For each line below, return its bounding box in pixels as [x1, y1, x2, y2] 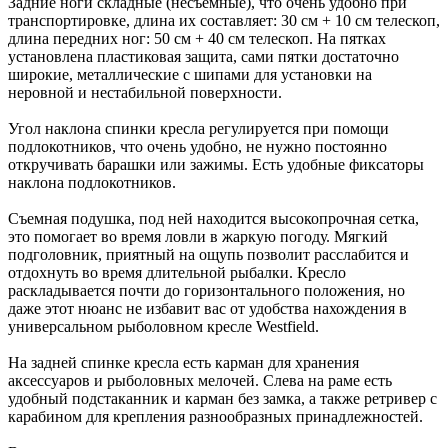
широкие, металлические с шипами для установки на [8, 65, 372, 83]
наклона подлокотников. [8, 173, 180, 191]
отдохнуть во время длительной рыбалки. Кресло [8, 263, 346, 281]
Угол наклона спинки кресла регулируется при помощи [8, 119, 389, 137]
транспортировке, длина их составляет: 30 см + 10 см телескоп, [8, 11, 440, 29]
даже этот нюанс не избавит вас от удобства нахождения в [8, 299, 407, 317]
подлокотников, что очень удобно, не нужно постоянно [8, 137, 387, 155]
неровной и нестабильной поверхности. [8, 83, 282, 101]
